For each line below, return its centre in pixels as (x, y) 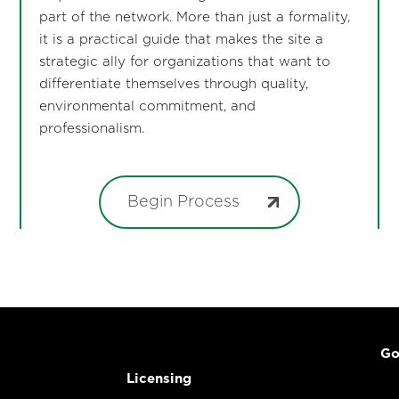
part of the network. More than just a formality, (194, 17)
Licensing (159, 379)
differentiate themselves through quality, (173, 84)
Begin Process (183, 202)
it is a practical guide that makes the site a (181, 39)
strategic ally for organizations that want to (184, 61)
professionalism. (91, 128)
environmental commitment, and (147, 106)
